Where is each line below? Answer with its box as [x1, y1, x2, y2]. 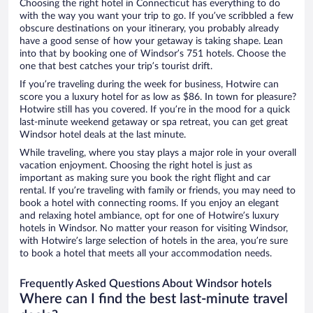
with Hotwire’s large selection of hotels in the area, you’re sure [20, 236, 288, 247]
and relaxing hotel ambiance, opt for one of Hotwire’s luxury [20, 211, 279, 221]
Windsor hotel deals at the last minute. [20, 130, 186, 140]
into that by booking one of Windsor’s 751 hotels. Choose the [20, 49, 286, 59]
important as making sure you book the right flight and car [20, 173, 270, 184]
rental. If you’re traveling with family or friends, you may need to [20, 186, 296, 196]
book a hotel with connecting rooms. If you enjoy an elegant [20, 198, 279, 209]
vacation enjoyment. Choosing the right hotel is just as [20, 161, 252, 171]
